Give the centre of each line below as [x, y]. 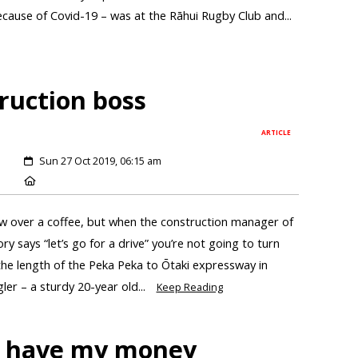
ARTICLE [276, 133]
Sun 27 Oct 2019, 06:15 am [100, 161]
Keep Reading [189, 288]
